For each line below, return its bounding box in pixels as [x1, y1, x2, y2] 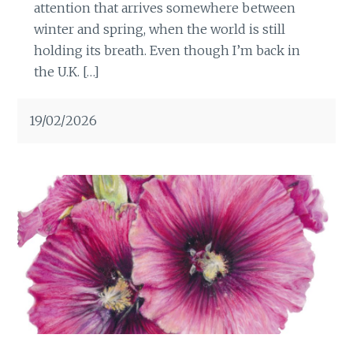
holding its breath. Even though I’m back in [33, 42, 300, 58]
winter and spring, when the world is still [33, 20, 285, 37]
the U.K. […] [33, 63, 99, 80]
